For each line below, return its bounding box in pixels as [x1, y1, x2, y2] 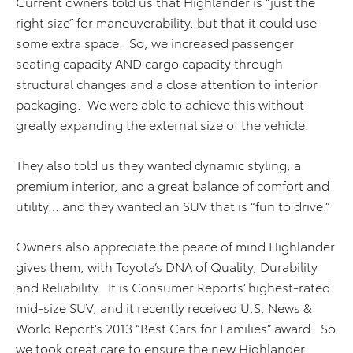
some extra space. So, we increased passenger [16, 33, 294, 51]
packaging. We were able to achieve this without [16, 95, 304, 113]
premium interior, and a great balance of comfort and [16, 176, 329, 194]
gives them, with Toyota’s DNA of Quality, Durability [16, 257, 318, 275]
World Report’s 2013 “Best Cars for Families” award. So [16, 318, 336, 336]
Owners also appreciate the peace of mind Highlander [16, 236, 335, 255]
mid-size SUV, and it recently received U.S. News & [16, 298, 312, 316]
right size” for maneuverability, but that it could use [16, 13, 317, 31]
